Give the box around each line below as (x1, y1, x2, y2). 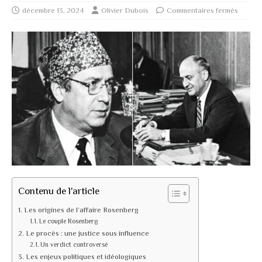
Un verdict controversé (40, 240, 108, 249)
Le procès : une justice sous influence (25, 229, 149, 237)
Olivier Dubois (101, 5, 149, 15)
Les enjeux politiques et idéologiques (25, 252, 146, 261)
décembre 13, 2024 (22, 5, 84, 15)
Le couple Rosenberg (39, 217, 98, 225)
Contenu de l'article (18, 185, 99, 196)
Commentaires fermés (167, 5, 238, 15)
